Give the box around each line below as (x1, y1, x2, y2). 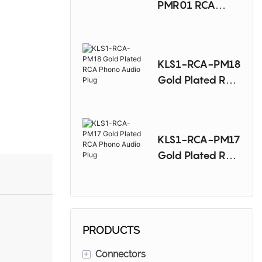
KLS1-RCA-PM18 (157, 58, 241, 71)
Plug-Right (157, 30, 210, 43)
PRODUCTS (82, 223, 140, 236)
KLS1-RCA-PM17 (157, 133, 240, 146)
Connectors (95, 248, 146, 260)
